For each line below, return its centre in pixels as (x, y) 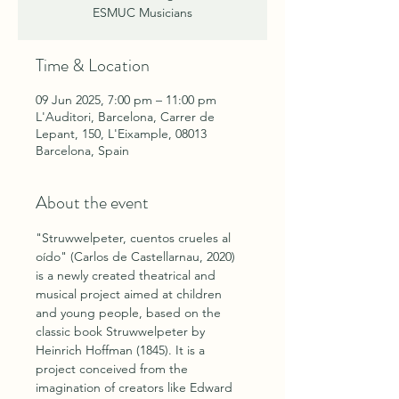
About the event (92, 203)
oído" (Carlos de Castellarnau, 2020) (137, 256)
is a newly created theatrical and (127, 275)
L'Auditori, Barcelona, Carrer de (125, 117)
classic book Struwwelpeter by (122, 331)
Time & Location (93, 65)
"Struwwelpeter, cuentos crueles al (135, 238)
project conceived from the (114, 369)
